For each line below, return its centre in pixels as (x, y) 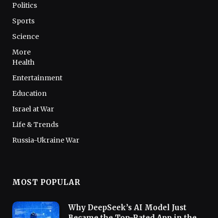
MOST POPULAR (46, 182)
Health (23, 62)
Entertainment (37, 78)
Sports (23, 21)
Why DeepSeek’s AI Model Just (127, 207)
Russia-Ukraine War (46, 140)
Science (26, 36)
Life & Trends (35, 124)
